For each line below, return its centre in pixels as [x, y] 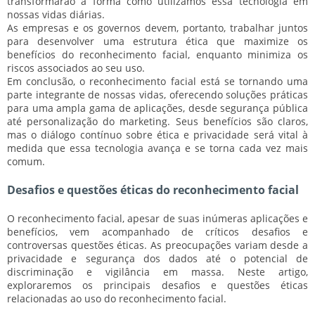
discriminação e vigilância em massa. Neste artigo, [157, 271]
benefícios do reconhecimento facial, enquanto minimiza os [157, 54]
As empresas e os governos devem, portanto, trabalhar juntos [157, 27]
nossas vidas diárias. [56, 14]
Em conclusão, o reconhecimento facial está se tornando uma [157, 81]
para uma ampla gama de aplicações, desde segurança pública [157, 108]
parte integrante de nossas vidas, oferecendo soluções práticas [157, 94]
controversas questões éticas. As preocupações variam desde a [157, 245]
